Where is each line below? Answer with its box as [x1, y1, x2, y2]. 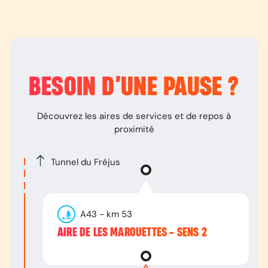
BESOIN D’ [29, 74, 121, 100]
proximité [114, 123, 154, 135]
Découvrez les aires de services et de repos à [37, 110, 231, 122]
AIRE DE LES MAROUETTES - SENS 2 [57, 227, 207, 239]
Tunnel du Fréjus [51, 157, 120, 170]
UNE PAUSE [121, 74, 223, 100]
